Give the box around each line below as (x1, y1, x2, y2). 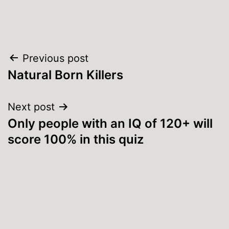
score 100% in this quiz (8, 131, 144, 147)
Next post (8, 100, 55, 113)
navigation (7, 73, 97, 96)
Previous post (22, 52, 88, 64)
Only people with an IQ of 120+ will (8, 116, 213, 131)
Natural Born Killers (8, 67, 123, 82)
